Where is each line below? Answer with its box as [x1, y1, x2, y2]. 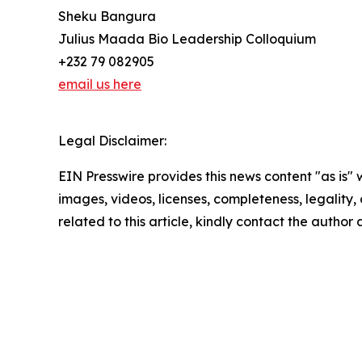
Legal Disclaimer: [58, 132, 166, 149]
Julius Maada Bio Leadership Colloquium [58, 30, 316, 47]
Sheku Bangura [58, 7, 156, 24]
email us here [58, 75, 141, 92]
